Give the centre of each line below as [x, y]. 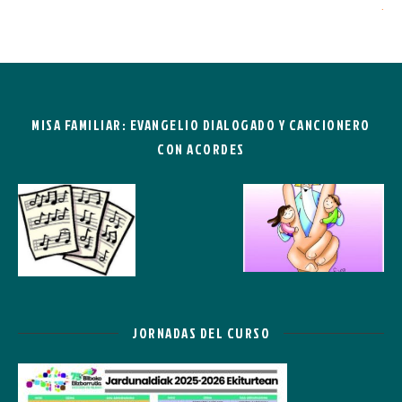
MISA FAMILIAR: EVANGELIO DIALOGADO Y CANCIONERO [201, 125]
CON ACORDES [201, 149]
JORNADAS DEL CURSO [201, 333]
